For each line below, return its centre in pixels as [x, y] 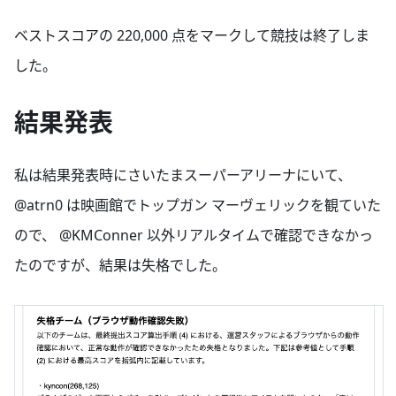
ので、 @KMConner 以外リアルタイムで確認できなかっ [194, 236]
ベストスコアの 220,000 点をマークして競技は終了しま [192, 36]
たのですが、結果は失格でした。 [120, 266]
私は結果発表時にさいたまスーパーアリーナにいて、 [183, 175]
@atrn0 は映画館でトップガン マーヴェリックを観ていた [198, 206]
